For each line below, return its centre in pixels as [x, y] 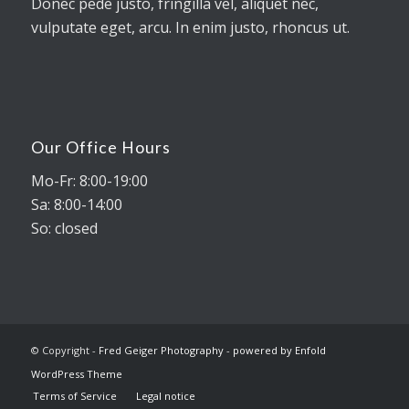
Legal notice [165, 396]
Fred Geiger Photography [161, 351]
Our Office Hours [100, 147]
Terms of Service [74, 396]
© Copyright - [64, 351]
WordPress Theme [76, 374]
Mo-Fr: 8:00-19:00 [89, 180]
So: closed [64, 228]
